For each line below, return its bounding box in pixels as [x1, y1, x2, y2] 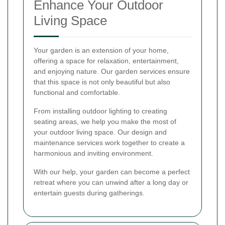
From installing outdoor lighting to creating [34, 106, 167, 115]
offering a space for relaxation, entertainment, [34, 56, 179, 65]
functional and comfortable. [34, 88, 120, 96]
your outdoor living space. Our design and [34, 128, 167, 136]
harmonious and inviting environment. [34, 149, 153, 157]
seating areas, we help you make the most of [34, 117, 176, 126]
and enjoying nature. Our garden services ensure [34, 67, 190, 75]
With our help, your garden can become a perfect [34, 167, 190, 176]
